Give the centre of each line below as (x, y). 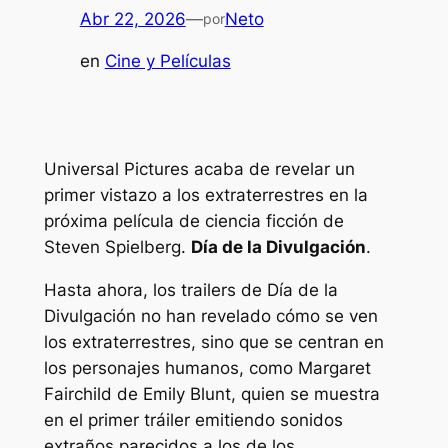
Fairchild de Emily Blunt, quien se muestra (211, 394)
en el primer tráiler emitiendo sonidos (193, 420)
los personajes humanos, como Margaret (207, 368)
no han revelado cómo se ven (256, 316)
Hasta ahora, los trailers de (155, 290)
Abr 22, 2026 (132, 18)
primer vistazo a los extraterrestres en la (205, 195)
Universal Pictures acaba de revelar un (199, 169)
